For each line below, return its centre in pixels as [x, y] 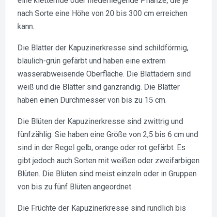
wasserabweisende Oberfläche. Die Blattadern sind [104, 74]
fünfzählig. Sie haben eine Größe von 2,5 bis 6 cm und [108, 134]
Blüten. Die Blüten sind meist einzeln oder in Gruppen [107, 173]
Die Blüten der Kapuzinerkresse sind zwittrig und [100, 121]
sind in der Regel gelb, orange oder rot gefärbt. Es [101, 147]
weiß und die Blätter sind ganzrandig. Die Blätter [99, 87]
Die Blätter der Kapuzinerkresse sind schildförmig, [103, 47]
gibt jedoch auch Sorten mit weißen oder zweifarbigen [108, 160]
